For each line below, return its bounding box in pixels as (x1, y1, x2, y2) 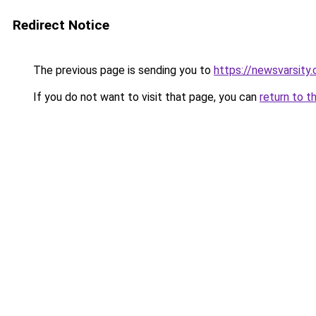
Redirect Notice (13, 17, 109, 33)
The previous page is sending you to (30, 63, 214, 77)
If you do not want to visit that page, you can (30, 90, 260, 104)
